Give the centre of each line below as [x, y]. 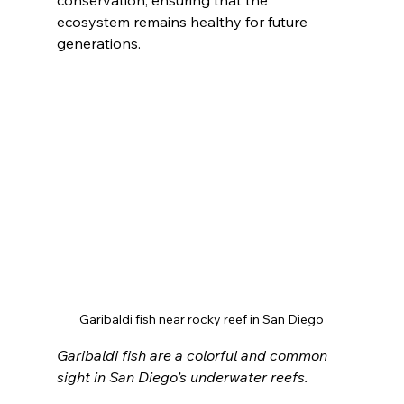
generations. [98, 44]
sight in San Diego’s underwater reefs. [182, 377]
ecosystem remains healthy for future [184, 22]
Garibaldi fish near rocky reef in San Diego [202, 319]
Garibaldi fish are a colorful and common [193, 355]
